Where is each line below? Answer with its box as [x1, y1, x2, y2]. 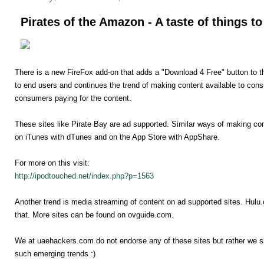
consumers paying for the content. [15, 94, 131, 103]
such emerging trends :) [15, 249, 95, 259]
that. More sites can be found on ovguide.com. [15, 210, 174, 220]
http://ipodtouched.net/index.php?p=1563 [15, 171, 154, 181]
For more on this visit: [15, 159, 90, 168]
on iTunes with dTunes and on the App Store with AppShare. [15, 133, 220, 142]
